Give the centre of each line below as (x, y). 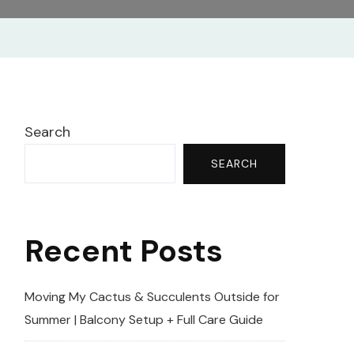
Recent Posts (124, 250)
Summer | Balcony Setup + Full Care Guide (144, 320)
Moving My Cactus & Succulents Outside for (152, 297)
